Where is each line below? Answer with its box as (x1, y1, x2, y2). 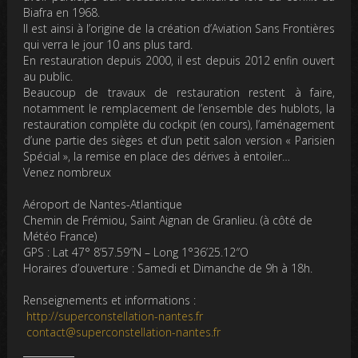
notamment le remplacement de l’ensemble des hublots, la (23, 100, 335, 116)
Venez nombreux (23, 164, 112, 180)
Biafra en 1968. (23, 4, 101, 20)
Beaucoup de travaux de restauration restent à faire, (23, 84, 335, 100)
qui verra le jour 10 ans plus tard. (23, 36, 193, 52)
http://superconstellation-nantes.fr (26, 308, 204, 324)
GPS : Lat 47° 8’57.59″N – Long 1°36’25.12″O (23, 244, 253, 260)
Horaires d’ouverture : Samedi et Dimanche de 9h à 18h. (23, 260, 313, 276)
